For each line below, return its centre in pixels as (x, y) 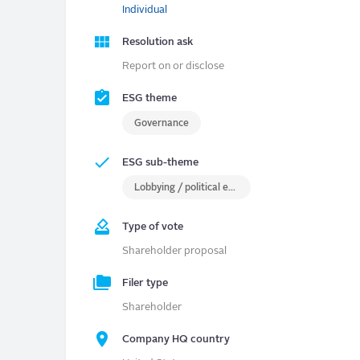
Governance (162, 124)
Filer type (145, 284)
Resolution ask (157, 43)
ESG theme (149, 99)
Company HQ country (176, 340)
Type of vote (153, 227)
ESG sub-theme (160, 163)
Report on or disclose (173, 67)
